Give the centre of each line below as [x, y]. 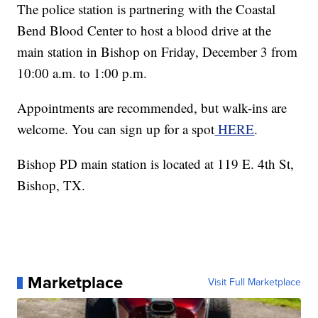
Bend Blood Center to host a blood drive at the [144, 31]
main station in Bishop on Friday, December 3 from [158, 52]
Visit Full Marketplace [254, 283]
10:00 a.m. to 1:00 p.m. [82, 73]
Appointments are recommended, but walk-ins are [152, 108]
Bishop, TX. [51, 185]
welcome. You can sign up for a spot [116, 129]
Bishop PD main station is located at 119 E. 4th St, [156, 164]
